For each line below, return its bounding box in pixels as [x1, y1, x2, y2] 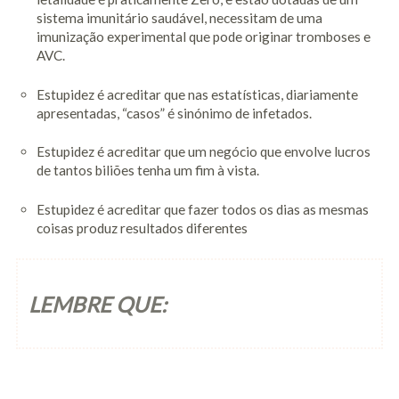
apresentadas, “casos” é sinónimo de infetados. [36, 104, 312, 121]
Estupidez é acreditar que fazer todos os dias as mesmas [36, 201, 369, 218]
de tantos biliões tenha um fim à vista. [36, 162, 259, 179]
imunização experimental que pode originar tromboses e [36, 28, 370, 45]
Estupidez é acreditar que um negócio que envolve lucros [36, 143, 370, 160]
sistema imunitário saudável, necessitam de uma [36, 9, 322, 26]
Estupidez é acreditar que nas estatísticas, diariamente [36, 85, 358, 102]
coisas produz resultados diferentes [36, 220, 248, 237]
